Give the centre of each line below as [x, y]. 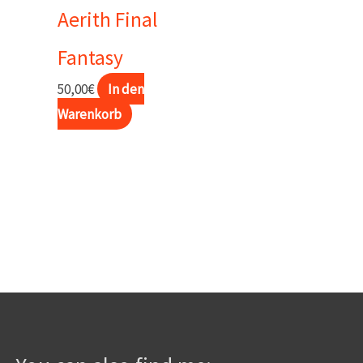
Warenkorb [90, 114]
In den [126, 89]
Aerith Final [107, 19]
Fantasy [90, 57]
